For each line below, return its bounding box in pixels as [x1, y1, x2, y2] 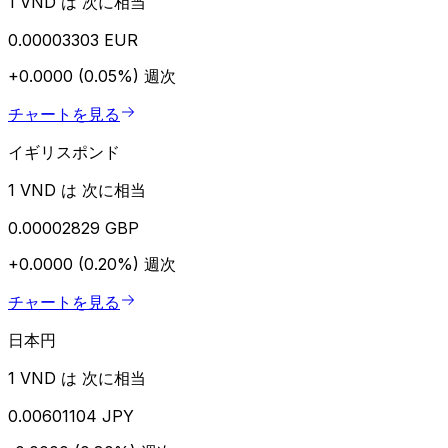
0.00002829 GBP [8, 217, 139, 238]
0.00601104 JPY [8, 405, 134, 426]
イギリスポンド [8, 141, 120, 162]
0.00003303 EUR [8, 29, 138, 50]
